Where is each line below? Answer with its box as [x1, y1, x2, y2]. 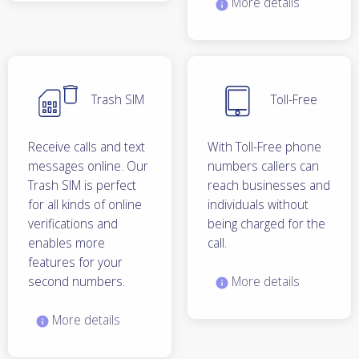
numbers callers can [208, 157, 319, 175]
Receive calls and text [28, 138, 145, 156]
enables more [28, 234, 105, 252]
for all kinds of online [28, 196, 142, 214]
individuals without [208, 196, 309, 214]
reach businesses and [208, 176, 330, 195]
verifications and [28, 215, 118, 233]
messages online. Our [28, 157, 148, 175]
